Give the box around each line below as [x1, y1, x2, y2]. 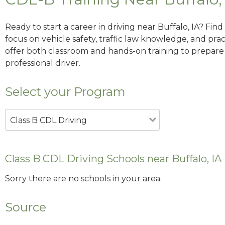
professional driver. [5, 58, 80, 68]
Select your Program [5, 84, 126, 99]
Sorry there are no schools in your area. [5, 174, 162, 184]
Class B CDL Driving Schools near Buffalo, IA [5, 152, 221, 165]
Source [5, 200, 46, 215]
